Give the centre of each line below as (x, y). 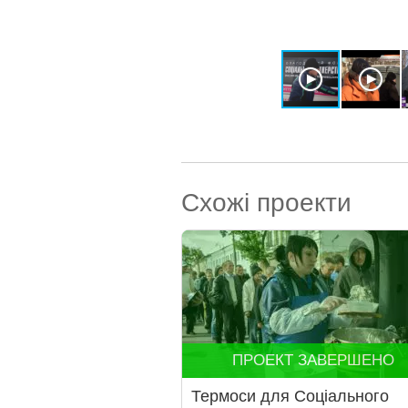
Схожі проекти (266, 203)
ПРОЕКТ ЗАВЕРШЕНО (313, 360)
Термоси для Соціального (290, 396)
